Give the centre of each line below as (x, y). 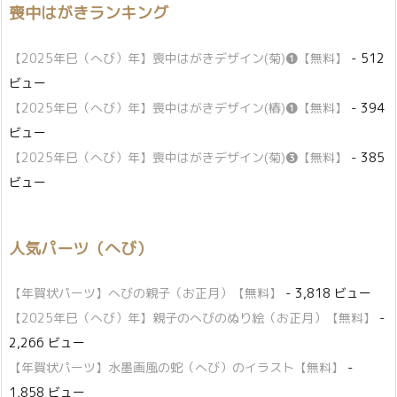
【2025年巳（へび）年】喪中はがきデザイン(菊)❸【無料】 (178, 157)
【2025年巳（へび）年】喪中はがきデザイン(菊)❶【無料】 (178, 58)
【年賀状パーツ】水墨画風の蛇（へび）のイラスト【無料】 (176, 368)
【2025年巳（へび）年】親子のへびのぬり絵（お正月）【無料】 (192, 318)
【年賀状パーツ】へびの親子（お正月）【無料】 (145, 293)
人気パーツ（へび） (81, 248)
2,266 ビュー (47, 343)
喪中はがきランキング (89, 13)
